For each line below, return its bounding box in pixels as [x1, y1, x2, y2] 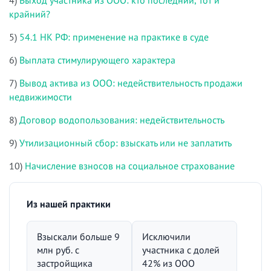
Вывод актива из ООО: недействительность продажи [19, 76, 243, 89]
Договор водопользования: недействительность [19, 113, 224, 126]
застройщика [37, 256, 93, 269]
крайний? [9, 7, 50, 20]
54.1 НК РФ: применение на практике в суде [19, 30, 209, 43]
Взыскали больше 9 [37, 230, 120, 243]
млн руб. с [37, 243, 79, 256]
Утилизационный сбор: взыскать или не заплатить [19, 136, 232, 149]
